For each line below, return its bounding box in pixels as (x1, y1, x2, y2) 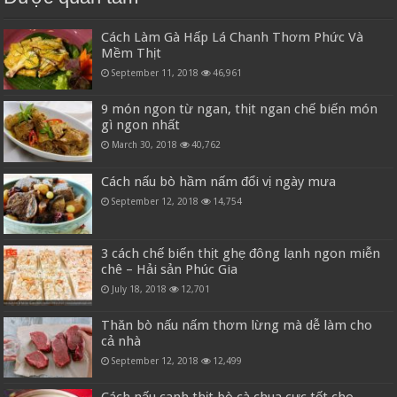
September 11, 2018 (112, 67, 199, 79)
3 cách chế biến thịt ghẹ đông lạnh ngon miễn (101, 245, 381, 261)
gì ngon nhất (101, 117, 181, 134)
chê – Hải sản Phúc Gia (101, 261, 238, 277)
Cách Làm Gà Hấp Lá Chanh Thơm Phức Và (101, 29, 364, 46)
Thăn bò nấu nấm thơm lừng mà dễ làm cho (101, 316, 373, 333)
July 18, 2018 (112, 283, 167, 294)
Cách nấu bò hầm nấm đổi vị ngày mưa (101, 173, 337, 190)
